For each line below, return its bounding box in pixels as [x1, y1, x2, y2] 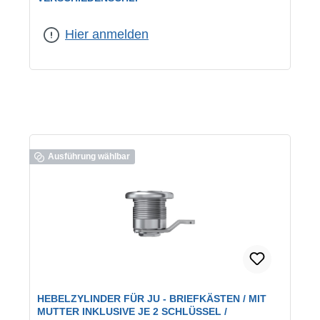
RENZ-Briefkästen [88, 11, 164, 22]
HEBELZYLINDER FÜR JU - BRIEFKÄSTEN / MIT [37, 293, 266, 305]
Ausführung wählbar [48, 151, 130, 162]
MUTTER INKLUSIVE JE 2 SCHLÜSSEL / [37, 306, 227, 318]
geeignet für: [37, 11, 88, 22]
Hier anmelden [65, 27, 149, 42]
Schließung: [169, 11, 215, 22]
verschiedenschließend [37, 21, 132, 32]
